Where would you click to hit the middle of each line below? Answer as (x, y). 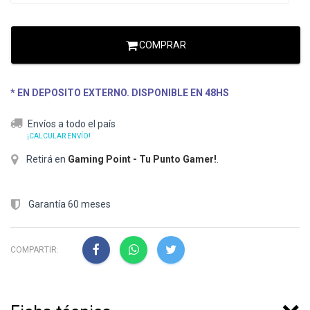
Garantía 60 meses (69, 204)
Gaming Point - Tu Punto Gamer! (142, 159)
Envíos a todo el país (72, 124)
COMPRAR (161, 45)
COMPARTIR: (35, 249)
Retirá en (46, 159)
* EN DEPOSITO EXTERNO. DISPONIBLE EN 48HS (120, 93)
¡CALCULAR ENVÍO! (59, 136)
